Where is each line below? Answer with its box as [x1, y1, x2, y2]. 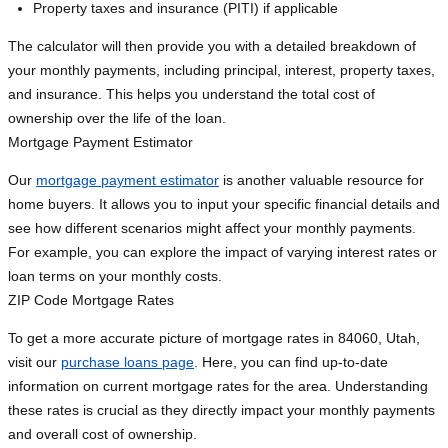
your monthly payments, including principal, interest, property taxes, [8, 62, 435, 79]
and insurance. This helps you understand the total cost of [8, 86, 375, 103]
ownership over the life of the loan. [8, 110, 226, 127]
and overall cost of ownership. [8, 426, 197, 443]
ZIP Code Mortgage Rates [8, 292, 174, 309]
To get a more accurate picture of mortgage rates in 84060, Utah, [8, 330, 420, 347]
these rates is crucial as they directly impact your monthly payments [8, 402, 435, 419]
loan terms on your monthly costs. [8, 268, 222, 285]
